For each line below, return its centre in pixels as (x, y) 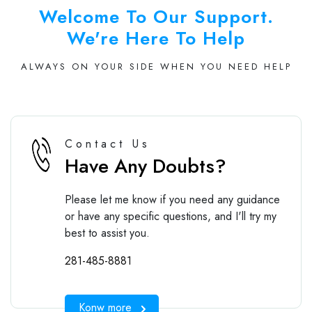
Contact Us (107, 143)
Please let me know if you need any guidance (172, 199)
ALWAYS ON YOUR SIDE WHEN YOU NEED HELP (156, 66)
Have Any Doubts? (145, 166)
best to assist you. (107, 233)
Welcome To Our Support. (156, 16)
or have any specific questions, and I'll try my (170, 216)
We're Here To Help (156, 38)
